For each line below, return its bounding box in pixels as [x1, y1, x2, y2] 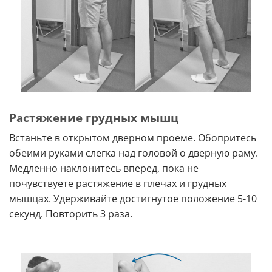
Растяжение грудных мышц [9, 109, 178, 126]
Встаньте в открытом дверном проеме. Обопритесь [9, 131, 256, 145]
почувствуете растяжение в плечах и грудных [9, 177, 226, 191]
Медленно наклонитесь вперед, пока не [9, 161, 199, 175]
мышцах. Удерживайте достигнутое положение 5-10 [9, 192, 257, 206]
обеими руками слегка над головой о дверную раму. [9, 146, 258, 160]
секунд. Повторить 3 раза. [9, 207, 132, 221]
